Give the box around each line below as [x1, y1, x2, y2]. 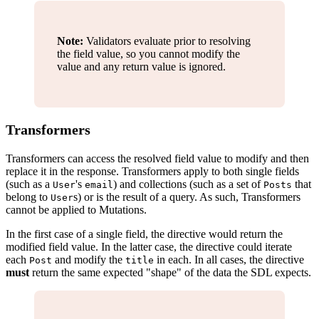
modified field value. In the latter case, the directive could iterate [6, 240, 292, 253]
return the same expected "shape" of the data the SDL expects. [29, 266, 311, 278]
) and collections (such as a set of [113, 177, 263, 190]
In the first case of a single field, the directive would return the [6, 227, 283, 240]
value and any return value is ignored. [57, 60, 226, 73]
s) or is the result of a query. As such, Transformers [73, 190, 300, 203]
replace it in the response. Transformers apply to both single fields [6, 164, 299, 177]
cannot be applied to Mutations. [6, 203, 147, 216]
